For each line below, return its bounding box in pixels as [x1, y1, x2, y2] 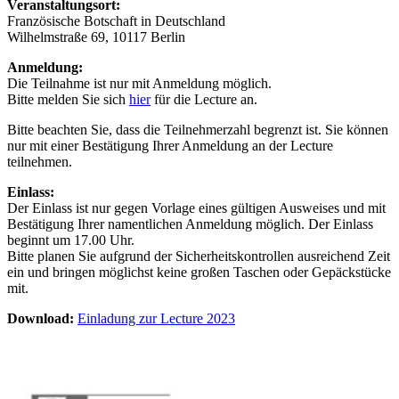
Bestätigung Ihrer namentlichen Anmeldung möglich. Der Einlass [7, 216, 373, 232]
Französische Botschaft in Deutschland [7, 13, 225, 28]
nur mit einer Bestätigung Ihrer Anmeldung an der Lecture [7, 138, 333, 153]
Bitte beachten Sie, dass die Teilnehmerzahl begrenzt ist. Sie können [7, 122, 388, 137]
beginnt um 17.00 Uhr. [7, 232, 134, 248]
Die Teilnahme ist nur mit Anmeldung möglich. [7, 76, 272, 91]
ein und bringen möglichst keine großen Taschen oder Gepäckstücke [7, 265, 391, 280]
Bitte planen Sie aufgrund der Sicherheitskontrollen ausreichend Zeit [7, 248, 390, 264]
